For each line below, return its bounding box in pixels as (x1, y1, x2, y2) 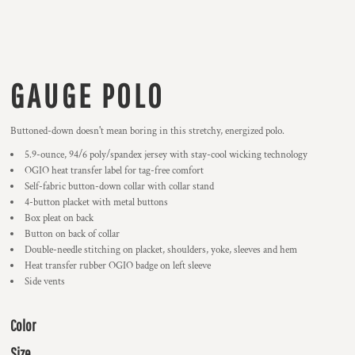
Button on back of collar (25, 227, 120, 241)
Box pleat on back (25, 212, 94, 225)
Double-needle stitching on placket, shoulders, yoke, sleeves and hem (25, 243, 297, 257)
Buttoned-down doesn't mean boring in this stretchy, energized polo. (10, 124, 284, 138)
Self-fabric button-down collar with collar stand (25, 180, 214, 193)
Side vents (25, 275, 65, 288)
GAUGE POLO (10, 76, 164, 114)
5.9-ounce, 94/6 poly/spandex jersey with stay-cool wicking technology (25, 148, 307, 162)
